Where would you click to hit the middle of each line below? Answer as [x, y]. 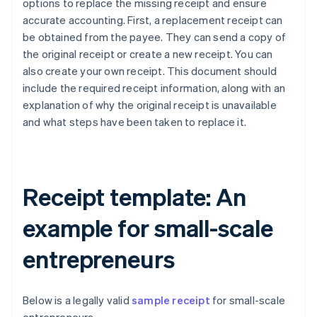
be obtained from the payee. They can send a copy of [155, 37]
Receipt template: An [134, 197]
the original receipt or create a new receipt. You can [148, 54]
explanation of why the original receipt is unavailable [150, 105]
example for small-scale [148, 228]
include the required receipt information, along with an [154, 88]
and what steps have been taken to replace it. [135, 122]
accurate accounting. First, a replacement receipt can [153, 20]
